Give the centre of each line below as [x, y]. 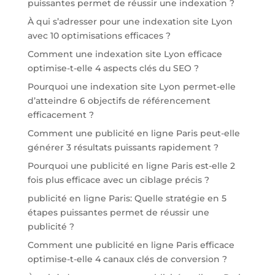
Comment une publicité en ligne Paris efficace [131, 245]
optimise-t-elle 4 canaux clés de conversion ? [127, 259]
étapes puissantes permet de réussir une [118, 212]
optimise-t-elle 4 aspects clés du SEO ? [113, 68]
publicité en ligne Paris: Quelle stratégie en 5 [127, 198]
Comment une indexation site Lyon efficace [125, 54]
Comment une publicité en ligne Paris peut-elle [134, 133]
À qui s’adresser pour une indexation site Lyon [130, 21]
